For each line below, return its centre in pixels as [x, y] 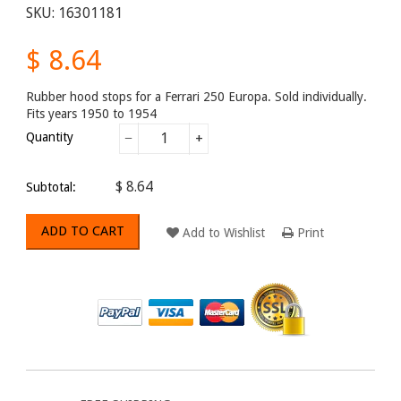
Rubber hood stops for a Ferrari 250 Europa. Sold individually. [196, 96]
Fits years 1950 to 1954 [91, 113]
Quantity [50, 137]
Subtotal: [51, 187]
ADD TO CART [83, 231]
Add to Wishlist [224, 232]
